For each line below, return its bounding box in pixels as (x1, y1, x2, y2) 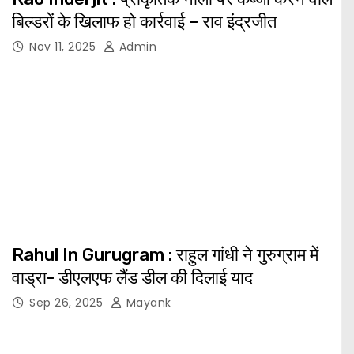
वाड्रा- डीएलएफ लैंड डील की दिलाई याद (12, 267, 253, 289)
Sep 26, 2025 (29, 295, 107, 311)
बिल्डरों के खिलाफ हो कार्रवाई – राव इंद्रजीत (12, 11, 277, 33)
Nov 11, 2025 (29, 39, 100, 55)
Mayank (122, 295, 171, 311)
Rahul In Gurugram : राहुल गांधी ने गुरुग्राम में (12, 244, 318, 266)
